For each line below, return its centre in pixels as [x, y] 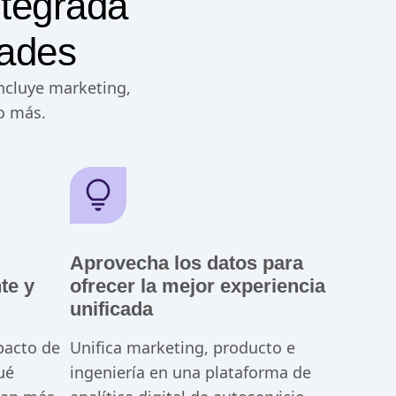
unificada [111, 309]
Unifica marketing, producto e [182, 348]
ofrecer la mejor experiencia [197, 286]
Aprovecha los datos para [186, 263]
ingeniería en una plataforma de [190, 373]
